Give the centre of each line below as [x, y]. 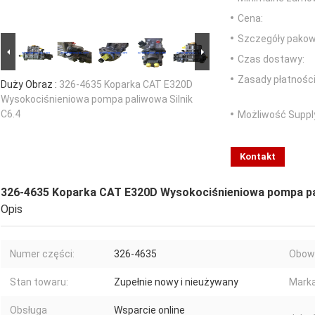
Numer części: [42, 254]
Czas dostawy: [271, 59]
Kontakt [258, 157]
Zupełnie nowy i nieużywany [176, 282]
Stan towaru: [39, 282]
